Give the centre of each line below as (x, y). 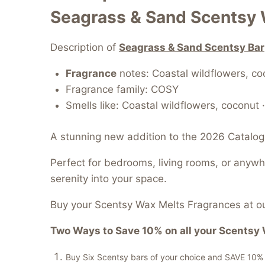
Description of (85, 48)
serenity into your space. (109, 178)
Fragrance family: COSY (122, 90)
